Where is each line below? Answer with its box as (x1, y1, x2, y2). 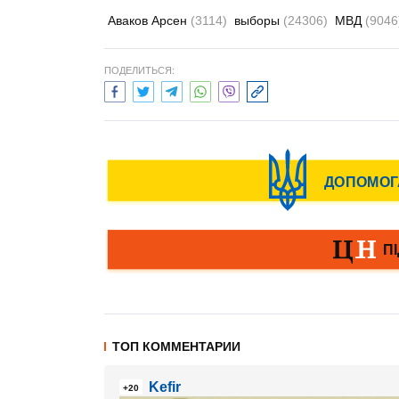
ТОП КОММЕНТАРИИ (112, 339, 240, 354)
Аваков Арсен (108, 13, 191, 28)
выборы (234, 13, 283, 28)
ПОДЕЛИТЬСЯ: (104, 65, 175, 76)
